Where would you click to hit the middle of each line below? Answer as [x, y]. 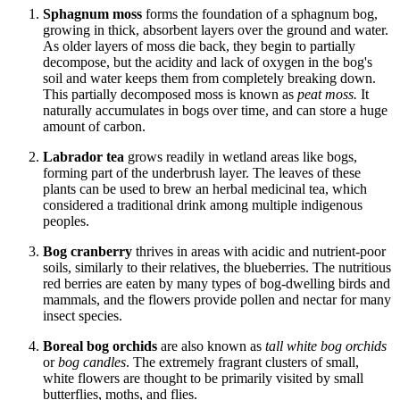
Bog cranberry [89, 251]
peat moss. [329, 94]
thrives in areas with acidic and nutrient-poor [261, 251]
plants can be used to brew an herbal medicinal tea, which [205, 188]
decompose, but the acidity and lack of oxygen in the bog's [208, 62]
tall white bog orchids [324, 346]
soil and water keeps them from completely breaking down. [209, 78]
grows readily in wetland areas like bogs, [241, 156]
